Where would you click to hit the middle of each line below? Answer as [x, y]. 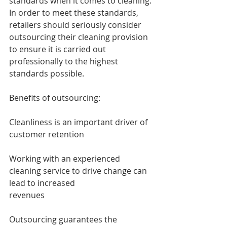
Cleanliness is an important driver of [79, 122]
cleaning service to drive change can [79, 171]
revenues [27, 195]
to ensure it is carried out [59, 49]
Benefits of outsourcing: [55, 98]
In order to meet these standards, [75, 12]
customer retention [47, 134]
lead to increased [43, 183]
